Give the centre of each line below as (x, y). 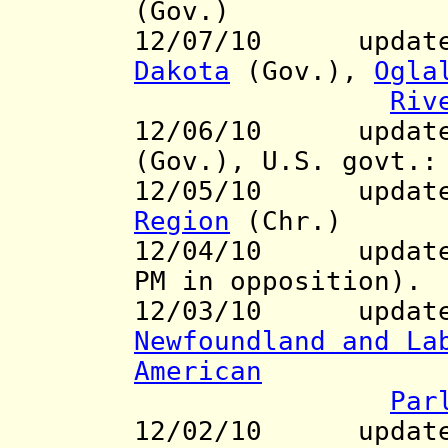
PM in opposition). (278, 281)
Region (182, 221)
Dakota (182, 71)
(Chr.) (286, 221)
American (198, 371)
